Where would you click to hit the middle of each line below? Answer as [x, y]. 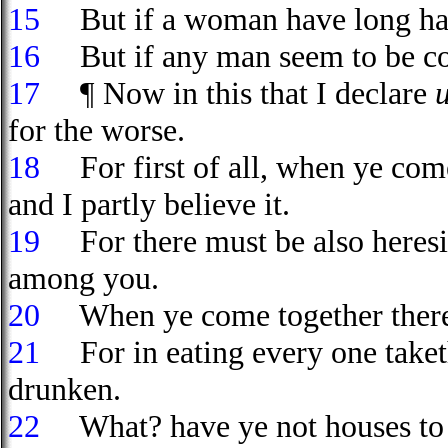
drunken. [64, 389]
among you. [83, 278]
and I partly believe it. [149, 204]
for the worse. [96, 130]
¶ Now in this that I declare [241, 93]
